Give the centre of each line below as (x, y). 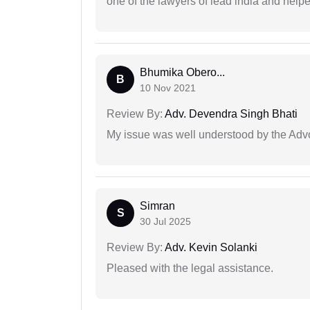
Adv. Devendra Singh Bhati (230, 114)
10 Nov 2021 (168, 88)
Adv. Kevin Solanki (210, 248)
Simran (157, 206)
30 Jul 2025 (165, 222)
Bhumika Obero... (182, 73)
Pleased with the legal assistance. (190, 268)
